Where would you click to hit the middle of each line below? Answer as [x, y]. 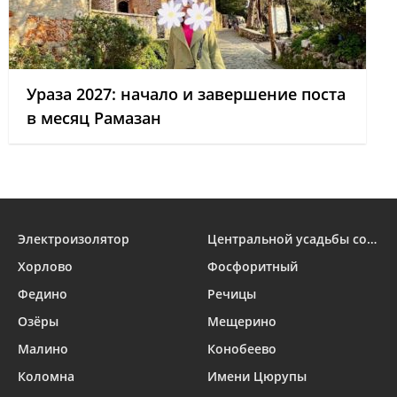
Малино [43, 349]
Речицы [232, 294]
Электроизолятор [74, 239]
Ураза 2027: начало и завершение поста [186, 94]
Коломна [46, 376]
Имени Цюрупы [257, 376]
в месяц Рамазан [94, 118]
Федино [43, 294]
